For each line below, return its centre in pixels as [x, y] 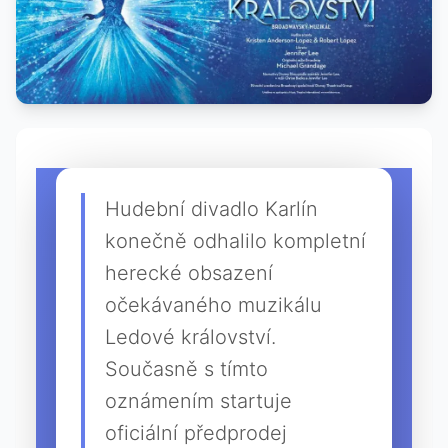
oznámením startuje [198, 401]
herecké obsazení [189, 273]
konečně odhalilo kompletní [235, 241]
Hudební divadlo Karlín [211, 209]
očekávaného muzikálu [213, 305]
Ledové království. [190, 337]
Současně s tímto [186, 369]
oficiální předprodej [196, 433]
